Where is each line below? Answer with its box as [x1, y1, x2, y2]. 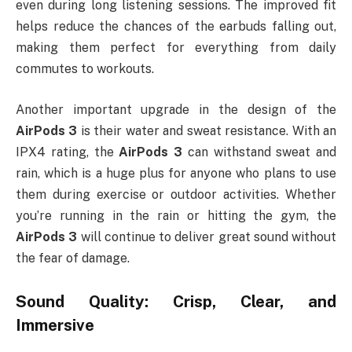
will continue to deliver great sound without [77, 229, 336, 244]
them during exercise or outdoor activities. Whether [16, 186, 336, 202]
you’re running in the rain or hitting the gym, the [16, 207, 336, 223]
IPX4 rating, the [16, 144, 119, 159]
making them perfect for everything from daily [16, 40, 336, 56]
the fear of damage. [16, 250, 130, 266]
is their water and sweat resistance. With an [77, 123, 337, 138]
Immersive [16, 316, 94, 335]
